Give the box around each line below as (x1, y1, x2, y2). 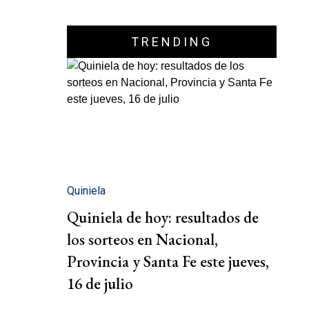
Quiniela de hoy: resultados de (67, 207, 259, 228)
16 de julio (67, 273, 133, 295)
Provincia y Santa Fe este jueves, (67, 251, 269, 272)
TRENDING (131, 34, 212, 49)
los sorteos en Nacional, (67, 229, 218, 250)
